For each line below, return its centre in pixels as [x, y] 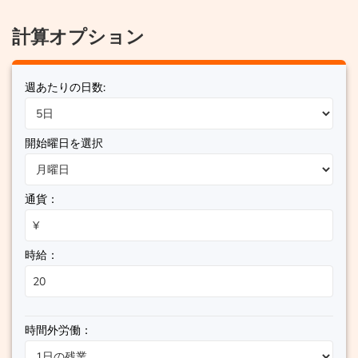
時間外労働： [58, 330]
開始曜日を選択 [64, 143]
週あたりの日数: [65, 88]
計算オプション [78, 37]
